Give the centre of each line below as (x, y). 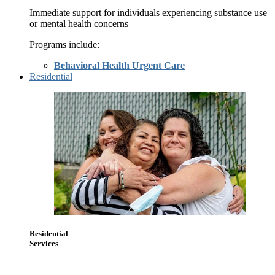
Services (44, 243)
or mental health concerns (79, 24)
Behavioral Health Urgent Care (119, 66)
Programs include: (64, 45)
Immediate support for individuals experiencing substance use (148, 13)
